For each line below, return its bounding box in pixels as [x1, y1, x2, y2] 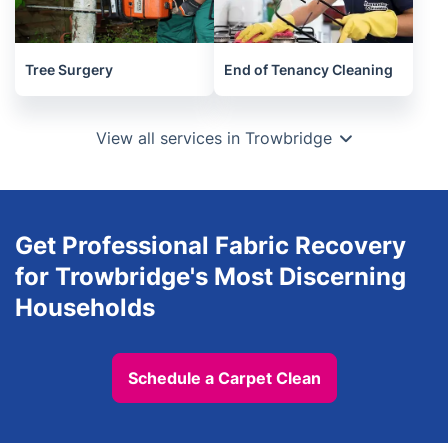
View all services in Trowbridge [96, 128, 332, 149]
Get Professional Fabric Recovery [15, 231, 406, 261]
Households [15, 293, 155, 323]
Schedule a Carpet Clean [127, 368, 321, 389]
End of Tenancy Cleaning [224, 61, 393, 79]
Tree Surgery [25, 61, 113, 79]
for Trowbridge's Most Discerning [15, 262, 406, 292]
